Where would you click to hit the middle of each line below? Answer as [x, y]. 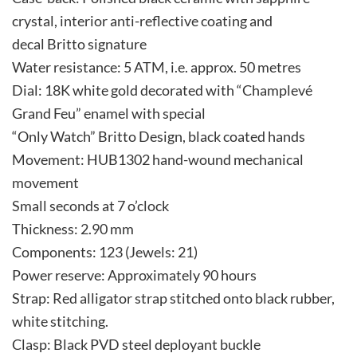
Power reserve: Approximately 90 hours [134, 275]
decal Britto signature [79, 44]
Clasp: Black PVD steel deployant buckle [136, 345]
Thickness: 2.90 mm [73, 229]
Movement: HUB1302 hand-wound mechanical [158, 160]
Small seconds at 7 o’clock [90, 206]
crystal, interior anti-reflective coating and [142, 21]
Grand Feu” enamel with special [109, 114]
